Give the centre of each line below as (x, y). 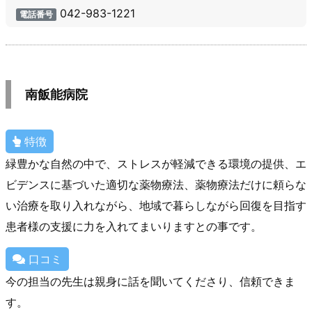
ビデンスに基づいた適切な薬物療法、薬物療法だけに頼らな (156, 184)
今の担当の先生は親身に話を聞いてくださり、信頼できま (150, 281)
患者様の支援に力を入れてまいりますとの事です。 (134, 226)
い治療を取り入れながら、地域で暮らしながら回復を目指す (156, 205)
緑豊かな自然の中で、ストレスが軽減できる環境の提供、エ (156, 163)
